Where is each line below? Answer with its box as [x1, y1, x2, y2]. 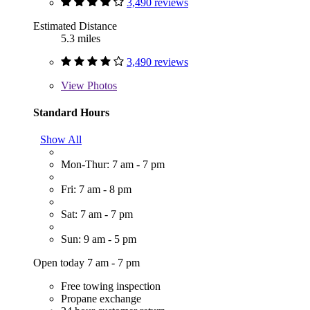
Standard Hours [33, 106, 109, 118]
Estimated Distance [33, 19, 117, 32]
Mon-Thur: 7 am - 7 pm [61, 158, 165, 171]
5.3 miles [61, 32, 100, 44]
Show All [40, 134, 82, 146]
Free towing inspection [61, 280, 161, 293]
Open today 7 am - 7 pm [33, 257, 140, 269]
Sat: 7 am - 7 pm [61, 208, 133, 221]
